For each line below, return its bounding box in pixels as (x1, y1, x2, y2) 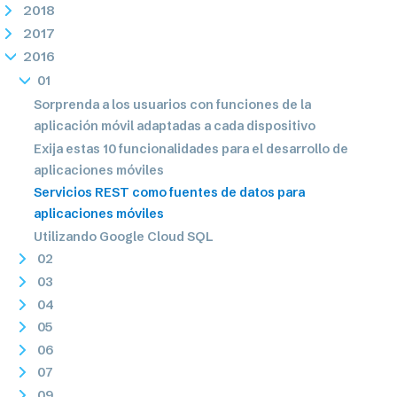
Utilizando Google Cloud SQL (34, 228, 214, 245)
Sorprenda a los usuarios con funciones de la (34, 97, 312, 113)
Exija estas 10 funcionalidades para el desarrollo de (34, 140, 349, 157)
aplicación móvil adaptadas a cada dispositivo (34, 118, 316, 134)
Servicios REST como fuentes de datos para (34, 184, 306, 201)
